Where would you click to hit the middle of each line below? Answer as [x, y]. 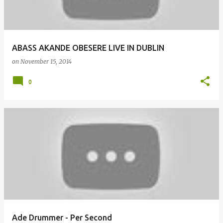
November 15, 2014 [46, 61]
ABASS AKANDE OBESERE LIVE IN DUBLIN [88, 48]
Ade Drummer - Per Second [62, 218]
